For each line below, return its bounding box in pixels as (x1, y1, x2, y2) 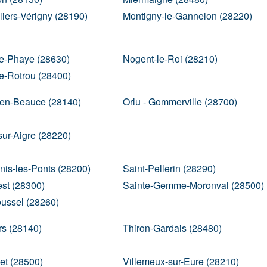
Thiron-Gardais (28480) (122, 221, 222, 235)
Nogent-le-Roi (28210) (122, 52, 218, 66)
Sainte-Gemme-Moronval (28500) (122, 178, 264, 192)
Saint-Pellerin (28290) (122, 162, 216, 175)
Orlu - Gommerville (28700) (122, 95, 237, 108)
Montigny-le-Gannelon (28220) (122, 9, 252, 23)
